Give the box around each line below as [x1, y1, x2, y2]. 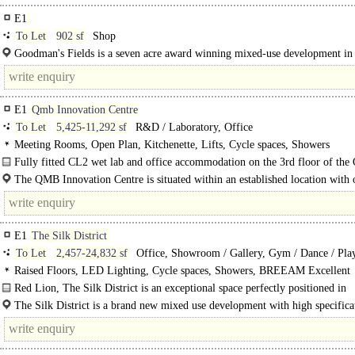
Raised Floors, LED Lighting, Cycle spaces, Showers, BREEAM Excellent [14, 265, 350, 277]
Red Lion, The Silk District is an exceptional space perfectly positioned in [14, 282, 346, 294]
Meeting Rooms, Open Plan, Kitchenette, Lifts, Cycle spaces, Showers [14, 139, 330, 151]
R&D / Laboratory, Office [132, 121, 253, 133]
